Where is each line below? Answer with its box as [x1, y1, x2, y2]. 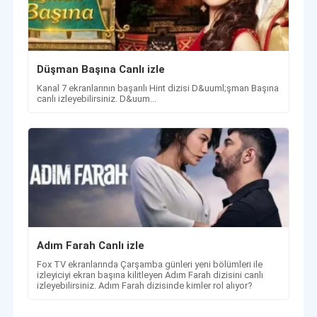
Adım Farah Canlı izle [37, 238, 145, 252]
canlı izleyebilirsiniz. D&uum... [37, 93, 157, 104]
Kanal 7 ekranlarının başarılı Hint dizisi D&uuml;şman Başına [37, 82, 279, 93]
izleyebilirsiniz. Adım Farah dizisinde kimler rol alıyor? [37, 279, 253, 291]
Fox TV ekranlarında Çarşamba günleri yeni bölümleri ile [37, 258, 263, 270]
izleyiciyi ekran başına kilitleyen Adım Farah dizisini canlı [37, 269, 264, 280]
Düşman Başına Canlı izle [37, 62, 166, 76]
